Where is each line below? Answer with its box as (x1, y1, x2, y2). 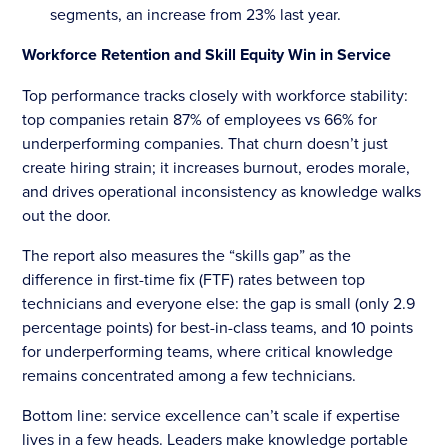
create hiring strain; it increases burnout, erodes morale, (22, 155, 411, 178)
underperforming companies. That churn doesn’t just (22, 131, 389, 154)
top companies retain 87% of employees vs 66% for (22, 107, 378, 130)
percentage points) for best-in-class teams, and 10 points (22, 315, 414, 338)
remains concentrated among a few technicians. (22, 363, 357, 386)
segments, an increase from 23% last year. (50, 2, 342, 25)
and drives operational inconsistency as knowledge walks (22, 179, 422, 202)
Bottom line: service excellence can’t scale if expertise (22, 403, 401, 426)
